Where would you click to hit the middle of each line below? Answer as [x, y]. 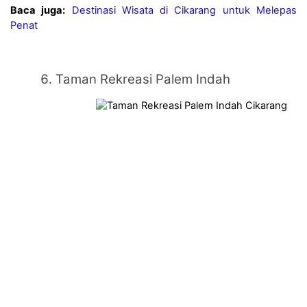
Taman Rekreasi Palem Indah [143, 79]
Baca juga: [38, 10]
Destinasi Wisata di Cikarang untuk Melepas [184, 10]
